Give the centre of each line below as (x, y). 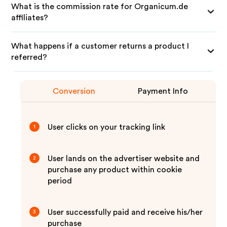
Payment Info (163, 91)
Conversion (74, 91)
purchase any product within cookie (115, 170)
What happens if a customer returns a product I (100, 46)
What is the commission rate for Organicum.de (100, 7)
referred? (29, 57)
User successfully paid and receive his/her (125, 212)
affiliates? (30, 18)
